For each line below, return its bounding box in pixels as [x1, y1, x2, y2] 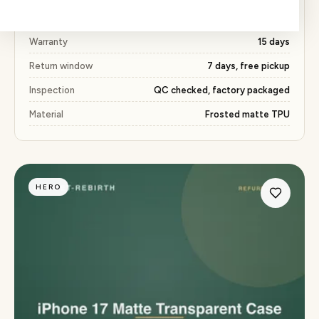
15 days [258, 36, 290, 47]
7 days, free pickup [207, 61, 290, 71]
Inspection [29, 85, 75, 95]
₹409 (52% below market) [180, 12, 290, 23]
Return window [29, 61, 93, 71]
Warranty [29, 36, 68, 47]
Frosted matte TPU [205, 109, 290, 120]
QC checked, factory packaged [154, 85, 290, 95]
